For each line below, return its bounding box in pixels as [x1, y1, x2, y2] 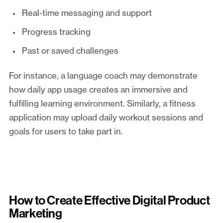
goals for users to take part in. [8, 128, 123, 136]
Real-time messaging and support [21, 9, 152, 18]
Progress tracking [21, 28, 91, 37]
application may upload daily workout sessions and [8, 114, 203, 122]
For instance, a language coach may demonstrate [8, 72, 198, 81]
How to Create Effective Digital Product [8, 195, 210, 208]
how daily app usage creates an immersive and [8, 86, 188, 95]
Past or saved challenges [21, 47, 118, 56]
